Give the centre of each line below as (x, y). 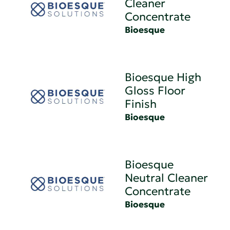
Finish (141, 104)
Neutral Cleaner (167, 178)
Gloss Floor (155, 91)
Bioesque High (163, 78)
